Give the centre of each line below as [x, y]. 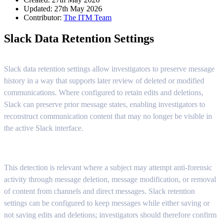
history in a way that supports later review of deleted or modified [104, 80]
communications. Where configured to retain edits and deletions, [104, 92]
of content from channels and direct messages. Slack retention [99, 191]
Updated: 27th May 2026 [63, 8]
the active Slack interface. [44, 128]
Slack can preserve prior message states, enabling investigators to [105, 104]
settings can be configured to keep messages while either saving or [107, 203]
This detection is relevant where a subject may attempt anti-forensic [108, 167]
